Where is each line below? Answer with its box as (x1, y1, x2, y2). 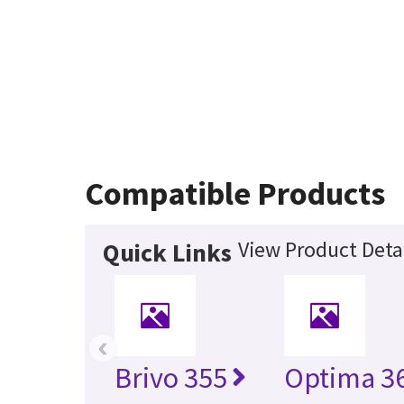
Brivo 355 (114, 360, 227, 397)
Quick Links (102, 236, 232, 270)
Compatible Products (84, 173, 385, 215)
